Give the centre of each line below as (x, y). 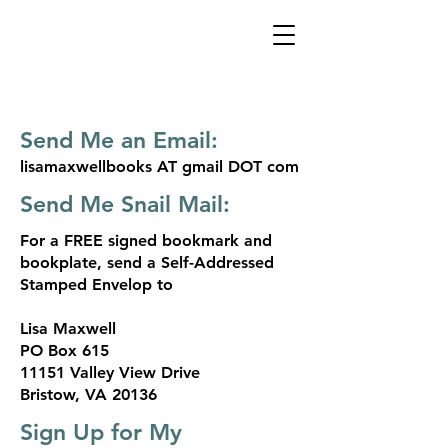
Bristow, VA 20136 (88, 394)
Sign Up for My (101, 432)
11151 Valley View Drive (110, 372)
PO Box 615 (64, 350)
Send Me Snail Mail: (128, 204)
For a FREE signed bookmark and (146, 240)
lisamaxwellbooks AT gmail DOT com (159, 166)
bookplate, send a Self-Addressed (147, 262)
